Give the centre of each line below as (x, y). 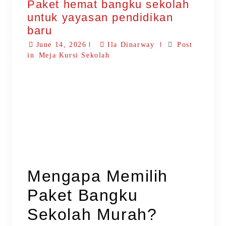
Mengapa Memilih (98, 176)
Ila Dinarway (131, 44)
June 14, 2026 (61, 44)
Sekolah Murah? (92, 215)
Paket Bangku (83, 195)
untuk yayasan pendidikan (100, 17)
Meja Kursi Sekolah (74, 55)
